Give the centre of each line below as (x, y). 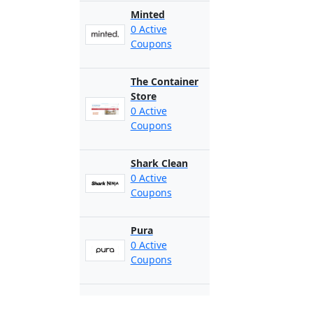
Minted (147, 14)
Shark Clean (159, 163)
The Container (164, 81)
